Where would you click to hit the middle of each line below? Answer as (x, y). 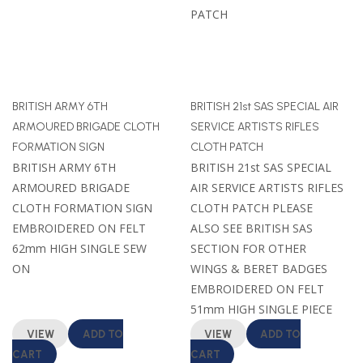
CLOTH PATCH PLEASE (251, 207)
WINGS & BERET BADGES (258, 268)
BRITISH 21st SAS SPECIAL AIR (264, 106)
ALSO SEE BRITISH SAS (251, 228)
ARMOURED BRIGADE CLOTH (86, 126)
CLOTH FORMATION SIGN (83, 207)
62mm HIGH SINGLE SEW (80, 248)
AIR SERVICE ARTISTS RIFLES (267, 187)
